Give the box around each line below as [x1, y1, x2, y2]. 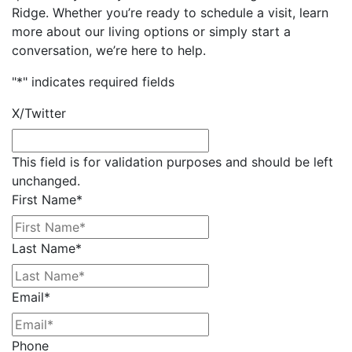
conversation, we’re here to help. [12, 42, 206, 58]
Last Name [12, 240, 75, 256]
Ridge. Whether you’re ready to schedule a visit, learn [12, 4, 328, 20]
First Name [12, 191, 76, 207]
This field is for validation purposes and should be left [12, 153, 333, 170]
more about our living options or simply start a [12, 23, 291, 39]
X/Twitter [12, 104, 66, 121]
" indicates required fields [23, 73, 174, 90]
